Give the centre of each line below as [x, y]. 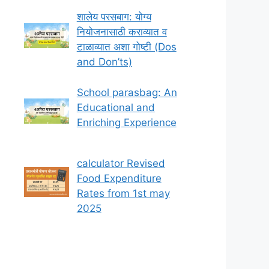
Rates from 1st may [123, 194]
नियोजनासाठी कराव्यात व [122, 32]
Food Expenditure [119, 179]
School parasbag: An [127, 92]
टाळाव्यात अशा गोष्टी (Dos [126, 47]
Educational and [116, 107]
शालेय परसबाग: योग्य [114, 17]
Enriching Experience [126, 122]
